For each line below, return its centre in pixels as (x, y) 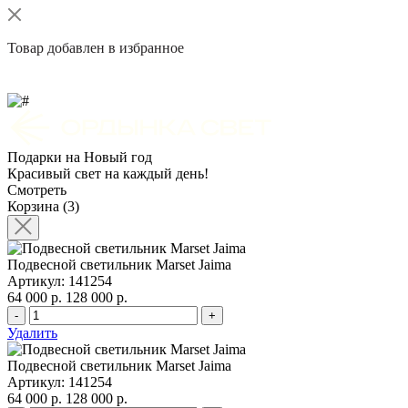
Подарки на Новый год (80, 158)
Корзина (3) (43, 207)
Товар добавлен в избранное (96, 48)
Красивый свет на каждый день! (108, 174)
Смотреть (37, 190)
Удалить (32, 333)
